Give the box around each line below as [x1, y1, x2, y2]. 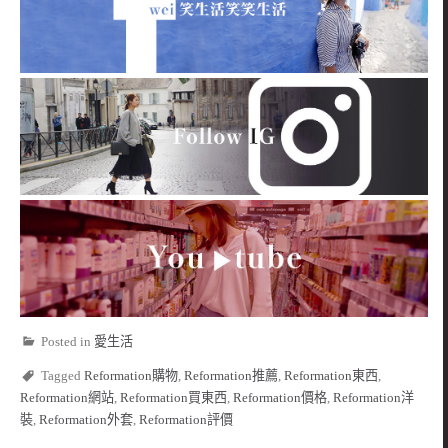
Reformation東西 [284, 368, 378, 384]
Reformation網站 [20, 390, 114, 406]
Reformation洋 [333, 390, 414, 406]
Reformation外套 [39, 412, 133, 428]
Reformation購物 [84, 368, 178, 384]
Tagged [41, 368, 84, 384]
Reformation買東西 [120, 390, 227, 406]
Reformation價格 [233, 390, 327, 406]
